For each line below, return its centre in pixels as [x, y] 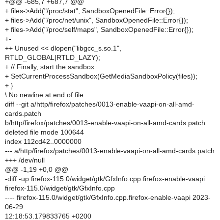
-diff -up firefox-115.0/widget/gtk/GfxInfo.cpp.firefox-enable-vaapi [105, 179]
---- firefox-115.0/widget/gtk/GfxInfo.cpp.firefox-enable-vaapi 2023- [108, 197]
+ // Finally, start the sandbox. [51, 67]
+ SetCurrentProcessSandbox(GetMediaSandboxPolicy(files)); [101, 76]
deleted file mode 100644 [44, 132]
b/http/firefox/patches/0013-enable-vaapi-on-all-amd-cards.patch [105, 123]
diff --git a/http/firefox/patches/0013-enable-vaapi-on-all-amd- [100, 104]
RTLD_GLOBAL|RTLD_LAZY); [53, 57]
